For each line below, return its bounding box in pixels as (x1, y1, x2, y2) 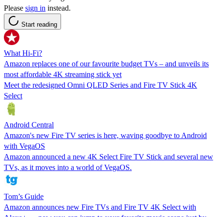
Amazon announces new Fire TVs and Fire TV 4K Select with (4, 202, 196, 211)
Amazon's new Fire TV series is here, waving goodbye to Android (4, 131, 207, 139)
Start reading (21, 20, 57, 28)
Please (4, 3, 25, 12)
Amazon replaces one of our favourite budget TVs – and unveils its (4, 59, 209, 68)
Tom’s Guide (4, 192, 44, 201)
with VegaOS (4, 141, 45, 150)
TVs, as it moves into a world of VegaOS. (4, 163, 132, 171)
